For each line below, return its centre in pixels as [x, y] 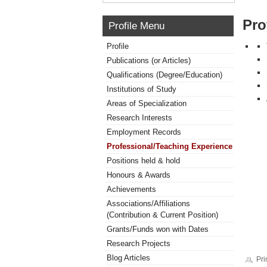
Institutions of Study [142, 89]
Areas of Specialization [147, 103]
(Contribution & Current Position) [162, 215]
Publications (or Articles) [149, 60]
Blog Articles [128, 258]
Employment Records [144, 132]
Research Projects [139, 243]
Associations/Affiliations [148, 204]
